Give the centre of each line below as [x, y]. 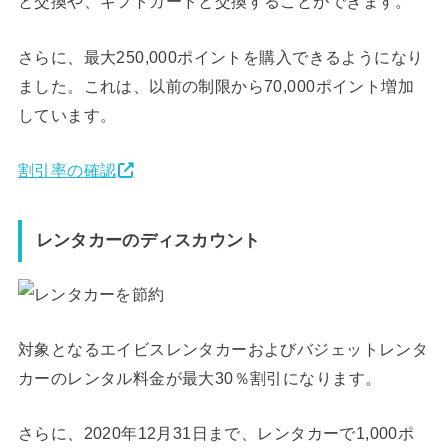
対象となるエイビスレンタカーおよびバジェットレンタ [223, 348]
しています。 [67, 114]
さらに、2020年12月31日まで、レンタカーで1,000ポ [216, 433]
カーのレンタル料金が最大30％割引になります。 [199, 377]
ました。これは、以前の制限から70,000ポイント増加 [216, 85]
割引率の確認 [67, 169]
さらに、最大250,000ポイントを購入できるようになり [220, 56]
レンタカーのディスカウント [148, 240]
